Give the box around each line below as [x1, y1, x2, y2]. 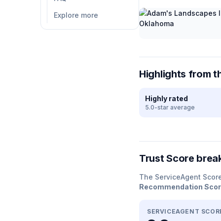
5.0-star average [145, 104, 195, 111]
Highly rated [145, 94, 188, 103]
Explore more [54, 11, 98, 19]
